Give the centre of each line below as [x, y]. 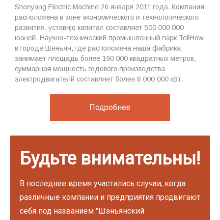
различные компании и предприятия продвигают [110, 197]
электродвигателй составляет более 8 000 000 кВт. [99, 79]
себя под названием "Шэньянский [82, 211]
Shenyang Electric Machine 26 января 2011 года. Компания [110, 7]
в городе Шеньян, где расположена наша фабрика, [99, 48]
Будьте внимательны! [110, 158]
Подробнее [110, 107]
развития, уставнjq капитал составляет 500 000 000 [99, 27]
